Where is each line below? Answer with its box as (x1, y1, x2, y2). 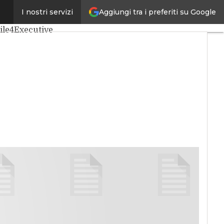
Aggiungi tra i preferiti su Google (99, 7, 216, 16)
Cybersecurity (11, 9, 67, 18)
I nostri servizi (21, 7, 73, 16)
